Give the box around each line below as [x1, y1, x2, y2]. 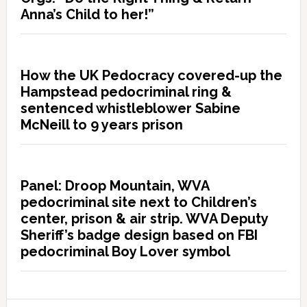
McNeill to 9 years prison [20, 116, 183, 133]
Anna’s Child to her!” [20, 6, 154, 23]
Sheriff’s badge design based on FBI [20, 227, 258, 243]
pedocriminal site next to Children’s [20, 194, 257, 210]
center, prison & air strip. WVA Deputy [20, 210, 268, 227]
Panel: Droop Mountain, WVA [20, 177, 209, 194]
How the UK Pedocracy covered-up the [20, 67, 282, 84]
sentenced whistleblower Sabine [20, 100, 241, 116]
